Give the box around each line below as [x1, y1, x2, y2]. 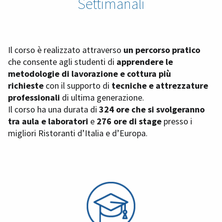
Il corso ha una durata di [8, 104, 99, 115]
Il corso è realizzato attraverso [8, 44, 123, 56]
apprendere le [116, 56, 173, 68]
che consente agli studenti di [8, 56, 116, 68]
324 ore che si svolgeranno [99, 104, 205, 115]
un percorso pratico [123, 44, 200, 56]
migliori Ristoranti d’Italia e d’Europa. [8, 127, 148, 139]
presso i [164, 115, 192, 127]
